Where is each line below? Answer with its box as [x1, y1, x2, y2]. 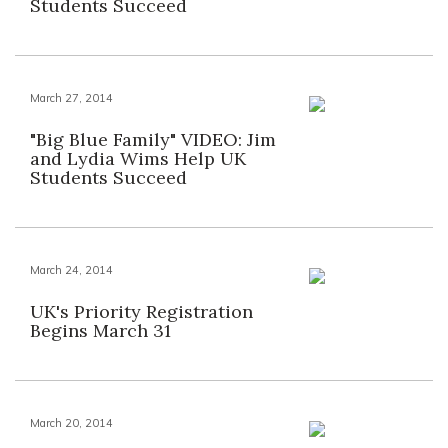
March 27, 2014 [30, 91, 113, 105]
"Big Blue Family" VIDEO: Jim [30, 128, 276, 151]
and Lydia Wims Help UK [30, 147, 246, 170]
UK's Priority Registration [30, 300, 253, 323]
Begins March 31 [30, 319, 171, 342]
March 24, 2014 [30, 263, 113, 277]
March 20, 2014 [30, 416, 113, 430]
